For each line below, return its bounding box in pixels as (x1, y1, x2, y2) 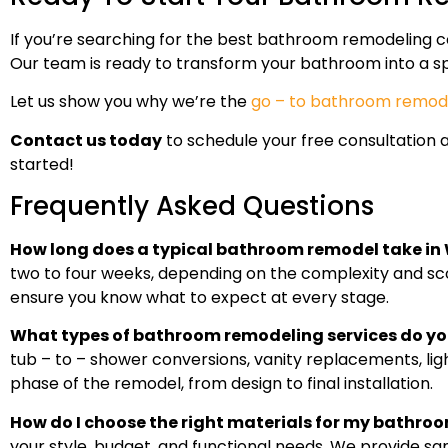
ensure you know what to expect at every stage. (10, 286, 389, 310)
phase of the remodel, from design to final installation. (10, 372, 433, 396)
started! (10, 152, 74, 176)
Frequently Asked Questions (10, 188, 374, 225)
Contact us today (10, 128, 162, 152)
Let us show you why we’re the (10, 90, 251, 114)
